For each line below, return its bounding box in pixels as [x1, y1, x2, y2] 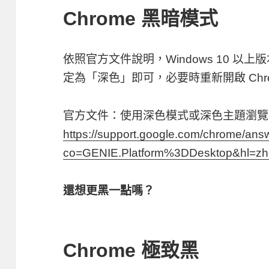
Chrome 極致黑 [63, 239, 199, 261]
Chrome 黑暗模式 [63, 7, 219, 29]
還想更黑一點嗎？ [63, 184, 155, 197]
